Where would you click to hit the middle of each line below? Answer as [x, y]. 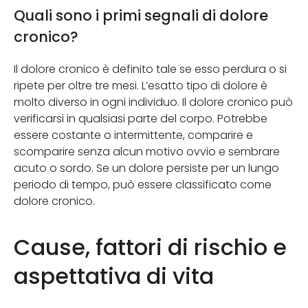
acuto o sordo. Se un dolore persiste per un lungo [146, 168]
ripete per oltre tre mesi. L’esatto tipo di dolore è [141, 85]
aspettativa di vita [114, 276]
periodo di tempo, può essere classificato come [143, 184]
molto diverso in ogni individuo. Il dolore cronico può [153, 102]
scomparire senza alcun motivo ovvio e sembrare [147, 151]
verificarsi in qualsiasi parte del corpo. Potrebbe [141, 118]
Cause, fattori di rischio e [150, 247]
